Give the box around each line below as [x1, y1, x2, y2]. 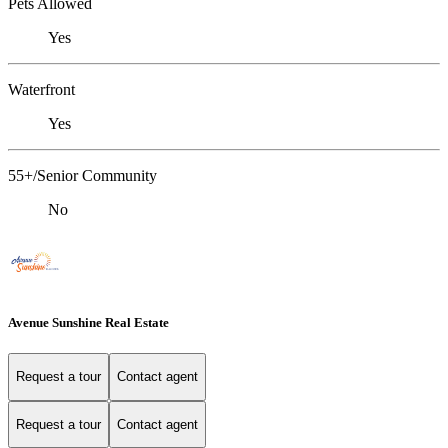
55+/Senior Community [8, 166, 157, 184]
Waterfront [8, 80, 75, 98]
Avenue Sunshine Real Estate [8, 314, 169, 330]
